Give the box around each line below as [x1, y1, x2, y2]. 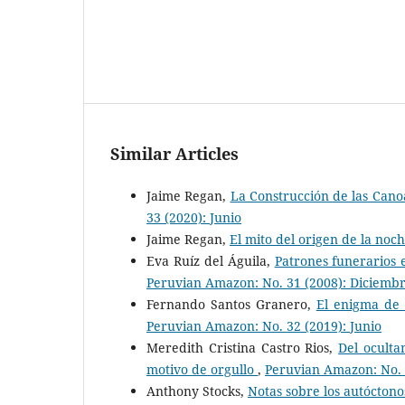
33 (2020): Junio [146, 208, 241, 226]
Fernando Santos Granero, [146, 295, 316, 313]
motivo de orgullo [146, 360, 258, 378]
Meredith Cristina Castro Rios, [146, 338, 339, 356]
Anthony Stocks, [146, 381, 248, 400]
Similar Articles [110, 142, 239, 165]
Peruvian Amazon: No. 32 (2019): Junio [146, 316, 381, 334]
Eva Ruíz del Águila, [146, 251, 275, 269]
